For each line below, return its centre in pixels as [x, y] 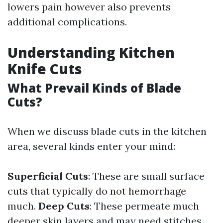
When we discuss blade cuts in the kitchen [107, 131]
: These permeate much [144, 206]
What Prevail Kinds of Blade [94, 88]
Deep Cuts [64, 206]
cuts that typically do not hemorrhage [97, 191]
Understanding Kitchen [91, 52]
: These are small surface [146, 176]
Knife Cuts [45, 69]
